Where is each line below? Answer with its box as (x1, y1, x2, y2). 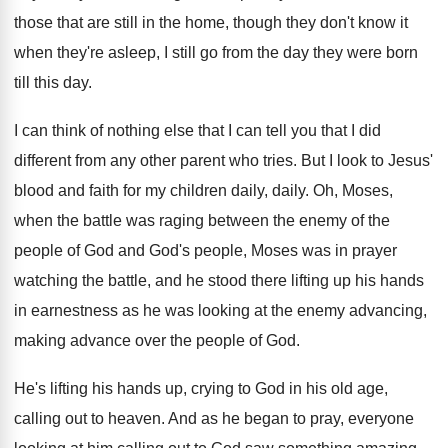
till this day (14, 74, 88, 91)
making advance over (14, 332, 166, 349)
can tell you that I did (236, 122, 381, 139)
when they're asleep (14, 44, 156, 61)
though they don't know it (233, 14, 408, 31)
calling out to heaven (14, 410, 161, 427)
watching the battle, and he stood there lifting (14, 272, 329, 289)
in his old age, (289, 380, 388, 397)
